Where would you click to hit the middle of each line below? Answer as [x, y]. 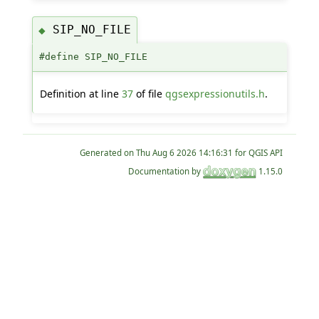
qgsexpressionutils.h [215, 93]
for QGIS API [258, 152]
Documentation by [166, 171]
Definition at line [80, 93]
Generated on [108, 152]
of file [149, 93]
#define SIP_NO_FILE [93, 56]
